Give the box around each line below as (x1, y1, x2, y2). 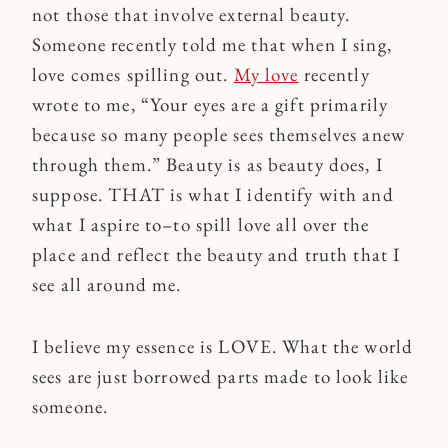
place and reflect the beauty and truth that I (32, 241, 401, 267)
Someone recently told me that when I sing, (32, 31, 392, 57)
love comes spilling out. (32, 61, 234, 87)
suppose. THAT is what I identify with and (32, 181, 394, 207)
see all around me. (32, 271, 182, 297)
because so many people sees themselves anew (32, 121, 406, 147)
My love (233, 61, 299, 87)
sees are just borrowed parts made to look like (32, 363, 409, 389)
